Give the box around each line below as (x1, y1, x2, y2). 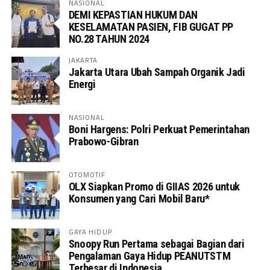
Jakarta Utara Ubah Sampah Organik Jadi (68, 65, 245, 78)
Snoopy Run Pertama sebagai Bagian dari (68, 237, 245, 250)
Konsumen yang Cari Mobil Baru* (68, 192, 210, 205)
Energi (68, 77, 96, 90)
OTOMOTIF (68, 169, 106, 180)
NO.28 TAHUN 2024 (68, 32, 149, 45)
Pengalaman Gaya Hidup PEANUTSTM (68, 249, 231, 262)
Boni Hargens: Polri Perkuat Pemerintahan (68, 122, 250, 136)
